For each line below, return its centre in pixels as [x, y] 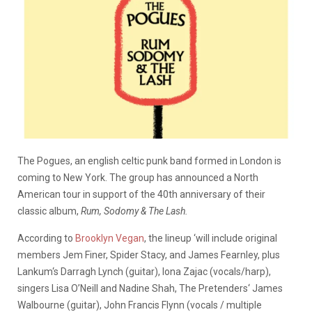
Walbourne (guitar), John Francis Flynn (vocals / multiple [140, 305]
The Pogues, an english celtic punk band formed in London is [149, 161]
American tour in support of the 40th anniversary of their [141, 194]
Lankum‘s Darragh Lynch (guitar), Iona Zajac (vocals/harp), [144, 271]
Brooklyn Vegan [110, 238]
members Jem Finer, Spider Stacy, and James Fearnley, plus [149, 255]
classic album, [49, 211]
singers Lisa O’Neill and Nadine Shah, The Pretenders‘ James [150, 288]
